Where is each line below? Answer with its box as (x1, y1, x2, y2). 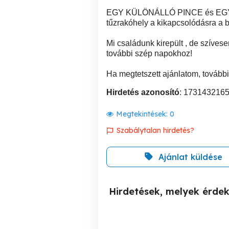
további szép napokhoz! (106, 49, 192, 58)
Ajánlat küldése (158, 151, 222, 162)
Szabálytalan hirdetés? (117, 125, 194, 135)
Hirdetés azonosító (106, 87, 179, 97)
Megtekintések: (116, 109, 170, 119)
